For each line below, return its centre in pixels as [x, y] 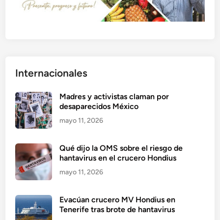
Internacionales [52, 73]
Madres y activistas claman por [114, 96]
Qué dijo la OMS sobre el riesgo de [121, 148]
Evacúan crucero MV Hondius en [118, 199]
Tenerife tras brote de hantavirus [117, 209]
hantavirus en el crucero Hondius [118, 158]
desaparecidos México [99, 106]
